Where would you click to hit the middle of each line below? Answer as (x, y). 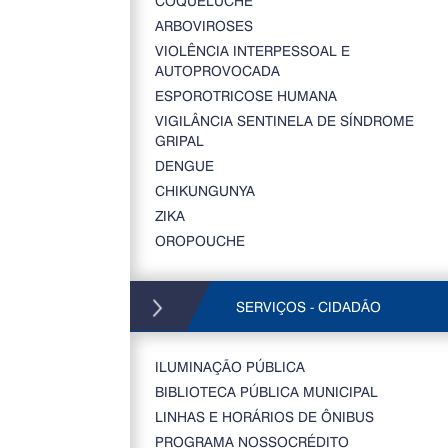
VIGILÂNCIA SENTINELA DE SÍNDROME (284, 120)
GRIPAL (179, 140)
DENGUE (184, 165)
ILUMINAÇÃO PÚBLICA (229, 366)
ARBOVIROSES (203, 25)
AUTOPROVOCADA (217, 70)
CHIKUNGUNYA (204, 190)
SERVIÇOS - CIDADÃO (306, 306)
